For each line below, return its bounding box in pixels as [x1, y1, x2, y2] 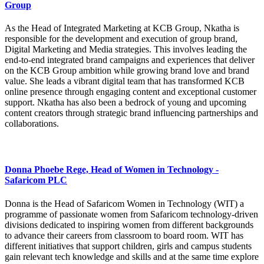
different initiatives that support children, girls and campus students [5, 240, 252, 251]
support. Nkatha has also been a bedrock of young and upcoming [5, 97, 246, 107]
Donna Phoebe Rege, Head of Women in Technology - [5, 164, 219, 175]
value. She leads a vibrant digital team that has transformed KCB [5, 75, 245, 86]
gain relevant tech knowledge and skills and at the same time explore [5, 251, 259, 262]
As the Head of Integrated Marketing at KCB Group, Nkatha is [5, 22, 239, 33]
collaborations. [5, 118, 59, 128]
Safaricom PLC [5, 175, 67, 186]
